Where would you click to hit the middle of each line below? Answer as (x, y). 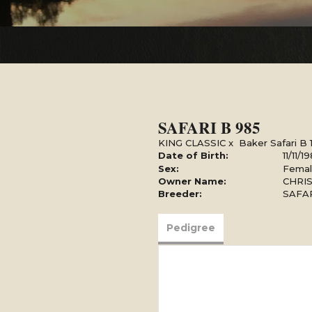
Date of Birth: (193, 155)
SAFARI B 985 (209, 127)
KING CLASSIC (192, 143)
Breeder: (180, 194)
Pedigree (191, 228)
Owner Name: (192, 181)
